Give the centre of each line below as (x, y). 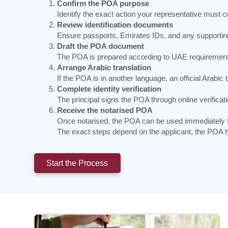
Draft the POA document (101, 46)
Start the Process (77, 163)
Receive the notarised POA (105, 110)
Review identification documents (115, 24)
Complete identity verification (109, 89)
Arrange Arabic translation (104, 67)
